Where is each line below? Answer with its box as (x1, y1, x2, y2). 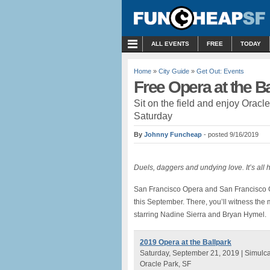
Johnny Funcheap (144, 131, 202, 138)
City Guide (159, 67, 189, 75)
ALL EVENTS (151, 40, 189, 47)
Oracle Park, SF (140, 260, 191, 268)
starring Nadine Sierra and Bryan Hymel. (134, 210, 266, 219)
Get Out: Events (196, 67, 244, 75)
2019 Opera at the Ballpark (140, 238, 231, 246)
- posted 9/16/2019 (204, 131, 259, 138)
